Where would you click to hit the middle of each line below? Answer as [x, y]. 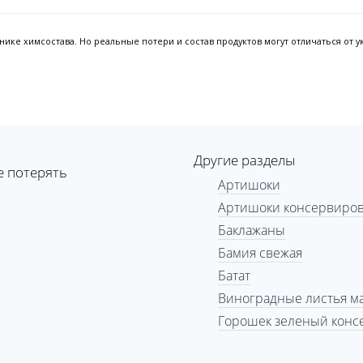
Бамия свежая [260, 253]
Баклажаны [252, 230]
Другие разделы [244, 160]
